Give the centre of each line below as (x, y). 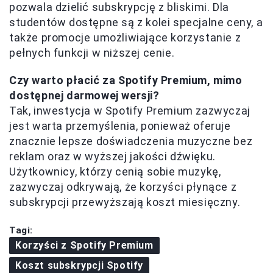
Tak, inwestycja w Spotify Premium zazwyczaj (130, 110)
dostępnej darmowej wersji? (84, 95)
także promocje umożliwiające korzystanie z (125, 37)
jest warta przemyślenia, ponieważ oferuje (120, 126)
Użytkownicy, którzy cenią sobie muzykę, (115, 171)
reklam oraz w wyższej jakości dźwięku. (112, 156)
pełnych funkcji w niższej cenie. (92, 52)
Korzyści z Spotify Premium (84, 245)
